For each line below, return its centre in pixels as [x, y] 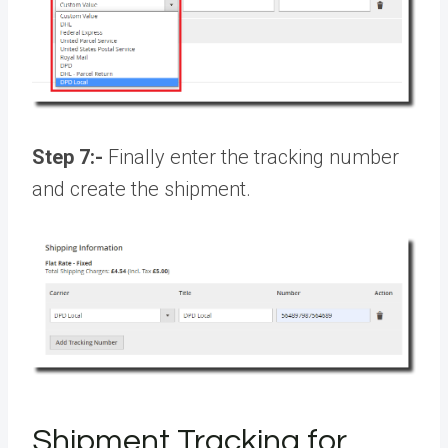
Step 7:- [67, 157]
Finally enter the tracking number [251, 157]
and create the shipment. [141, 189]
